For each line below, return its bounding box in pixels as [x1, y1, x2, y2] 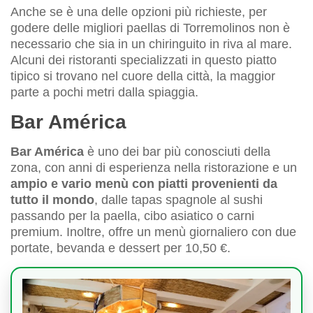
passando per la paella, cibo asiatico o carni [10, 209, 254, 224]
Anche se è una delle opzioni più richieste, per [10, 5, 267, 20]
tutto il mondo [10, 193, 94, 208]
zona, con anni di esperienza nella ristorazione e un [10, 161, 297, 175]
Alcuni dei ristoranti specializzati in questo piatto [10, 53, 277, 68]
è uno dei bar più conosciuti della [84, 145, 270, 159]
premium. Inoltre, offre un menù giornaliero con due [10, 225, 296, 240]
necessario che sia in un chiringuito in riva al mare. [10, 37, 292, 52]
